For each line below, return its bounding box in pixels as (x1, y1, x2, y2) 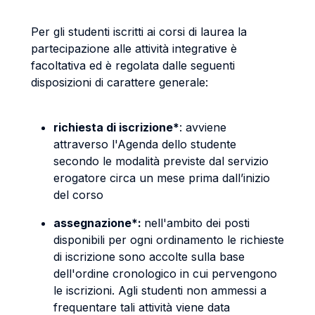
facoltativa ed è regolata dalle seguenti (31, 58, 235, 72)
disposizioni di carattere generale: (31, 75, 208, 89)
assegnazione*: (53, 216, 144, 230)
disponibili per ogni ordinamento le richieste (53, 233, 284, 247)
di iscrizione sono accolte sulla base (53, 250, 245, 264)
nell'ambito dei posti (144, 216, 250, 230)
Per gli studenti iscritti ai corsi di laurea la (31, 25, 247, 39)
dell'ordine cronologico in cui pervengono (53, 266, 277, 281)
